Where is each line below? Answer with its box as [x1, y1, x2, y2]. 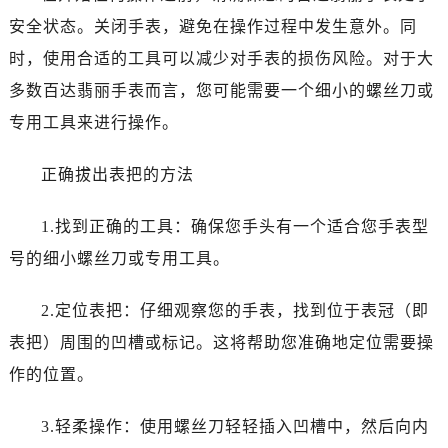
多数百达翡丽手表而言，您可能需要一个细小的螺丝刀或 [8, 81, 434, 99]
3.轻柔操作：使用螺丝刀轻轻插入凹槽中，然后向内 [40, 417, 429, 435]
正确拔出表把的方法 [40, 165, 194, 183]
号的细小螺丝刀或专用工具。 [8, 249, 230, 267]
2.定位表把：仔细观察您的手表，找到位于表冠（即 [40, 301, 429, 319]
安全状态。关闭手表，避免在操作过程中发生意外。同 [8, 17, 417, 35]
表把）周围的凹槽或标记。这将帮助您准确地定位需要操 [8, 333, 434, 351]
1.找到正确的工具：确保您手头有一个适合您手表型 [40, 217, 429, 235]
